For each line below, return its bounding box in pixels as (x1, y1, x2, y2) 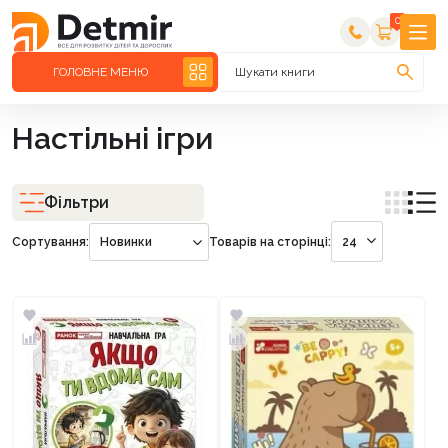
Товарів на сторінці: (209, 234, 331, 249)
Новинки (100, 234, 152, 249)
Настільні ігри (12, 121, 213, 156)
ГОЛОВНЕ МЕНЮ (52, 65, 148, 79)
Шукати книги (235, 65, 315, 79)
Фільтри (44, 192, 109, 212)
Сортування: (12, 234, 89, 249)
